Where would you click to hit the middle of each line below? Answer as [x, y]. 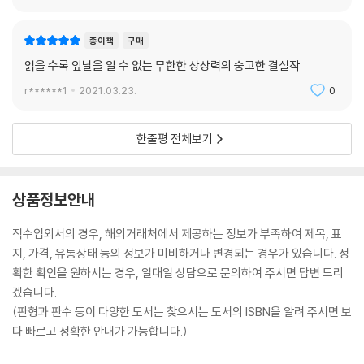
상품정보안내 [54, 199]
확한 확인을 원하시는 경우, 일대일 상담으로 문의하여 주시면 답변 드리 [178, 273]
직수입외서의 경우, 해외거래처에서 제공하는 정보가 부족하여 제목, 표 [177, 234]
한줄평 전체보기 [175, 139]
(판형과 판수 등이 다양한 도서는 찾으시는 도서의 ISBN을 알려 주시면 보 [182, 312]
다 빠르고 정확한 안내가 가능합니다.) [100, 331]
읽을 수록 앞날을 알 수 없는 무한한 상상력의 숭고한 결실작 [162, 65]
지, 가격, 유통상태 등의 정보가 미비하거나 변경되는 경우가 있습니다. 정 [181, 253]
